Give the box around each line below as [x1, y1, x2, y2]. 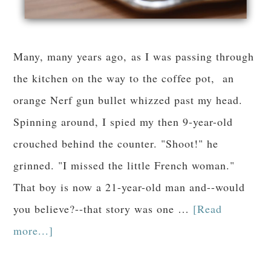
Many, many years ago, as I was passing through [13, 49, 255, 64]
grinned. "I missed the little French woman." [13, 158, 235, 173]
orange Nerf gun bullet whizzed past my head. [13, 93, 243, 108]
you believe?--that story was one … [13, 201, 194, 217]
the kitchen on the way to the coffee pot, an [13, 71, 235, 86]
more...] [13, 223, 54, 238]
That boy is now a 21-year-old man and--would [13, 180, 246, 195]
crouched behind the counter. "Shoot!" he [13, 136, 219, 151]
